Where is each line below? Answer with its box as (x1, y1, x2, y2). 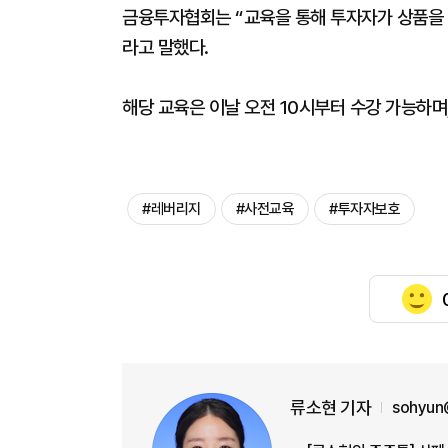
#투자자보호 (329, 200, 400, 218)
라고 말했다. (122, 36, 209, 59)
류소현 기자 (290, 397, 371, 418)
